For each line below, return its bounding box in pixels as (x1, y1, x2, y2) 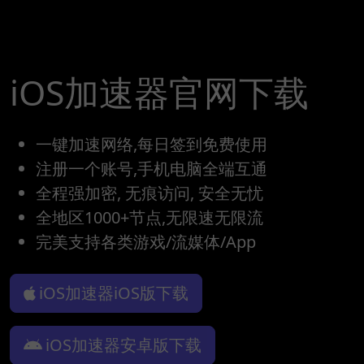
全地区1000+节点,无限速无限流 (36, 206, 263, 229)
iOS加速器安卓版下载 (45, 334, 201, 357)
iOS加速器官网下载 (10, 68, 309, 117)
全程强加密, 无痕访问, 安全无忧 (36, 182, 263, 205)
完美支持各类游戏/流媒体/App (36, 231, 256, 253)
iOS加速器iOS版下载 (39, 282, 188, 305)
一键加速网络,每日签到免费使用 (36, 133, 267, 156)
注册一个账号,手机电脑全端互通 (36, 158, 267, 180)
